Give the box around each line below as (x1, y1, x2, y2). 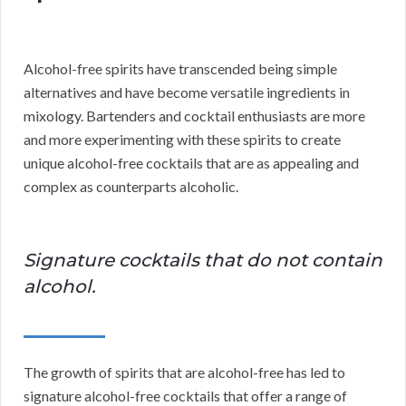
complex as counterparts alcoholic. (24, 178, 238, 196)
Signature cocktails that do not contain (24, 249, 382, 272)
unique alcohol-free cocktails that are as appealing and (24, 154, 359, 172)
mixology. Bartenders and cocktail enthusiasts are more (24, 107, 365, 125)
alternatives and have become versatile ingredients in (24, 83, 350, 101)
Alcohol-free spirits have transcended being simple (24, 60, 337, 78)
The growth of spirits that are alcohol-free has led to (24, 363, 345, 382)
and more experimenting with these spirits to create (24, 130, 341, 149)
